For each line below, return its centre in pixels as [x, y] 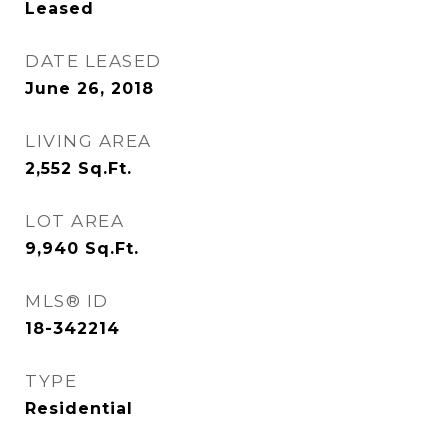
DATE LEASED [93, 61]
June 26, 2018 [89, 88]
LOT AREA [74, 221]
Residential [79, 408]
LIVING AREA [88, 141]
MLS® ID [67, 301]
